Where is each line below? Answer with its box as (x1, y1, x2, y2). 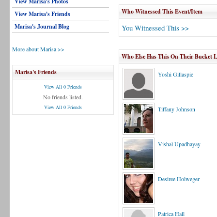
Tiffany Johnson (158, 105, 195, 113)
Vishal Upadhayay (158, 140, 201, 148)
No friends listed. (43, 93, 83, 101)
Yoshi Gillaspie (158, 70, 193, 78)
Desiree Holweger (158, 175, 200, 183)
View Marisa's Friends (15, 10, 70, 18)
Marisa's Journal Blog (15, 22, 69, 31)
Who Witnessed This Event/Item (122, 7, 202, 15)
